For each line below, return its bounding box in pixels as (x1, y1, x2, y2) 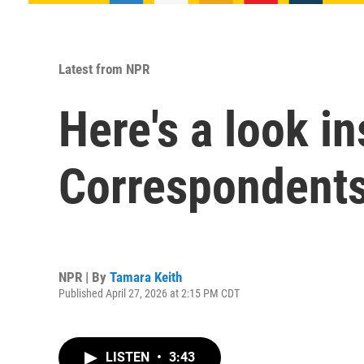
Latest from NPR (58, 61, 149, 77)
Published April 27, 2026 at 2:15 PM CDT (58, 286, 240, 300)
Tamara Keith (110, 268, 182, 285)
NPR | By (58, 268, 110, 285)
